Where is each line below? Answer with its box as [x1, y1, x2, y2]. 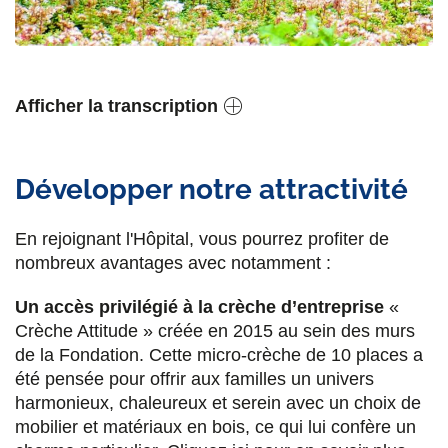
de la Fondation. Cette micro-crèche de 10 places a [15, 345, 423, 366]
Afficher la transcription [15, 96, 218, 117]
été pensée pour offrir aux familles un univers [15, 369, 374, 390]
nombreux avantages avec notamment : [15, 253, 331, 274]
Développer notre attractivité [15, 173, 408, 207]
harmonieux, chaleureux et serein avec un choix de [15, 393, 421, 414]
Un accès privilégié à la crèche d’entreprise [15, 297, 384, 318]
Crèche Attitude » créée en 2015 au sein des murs [15, 321, 415, 342]
